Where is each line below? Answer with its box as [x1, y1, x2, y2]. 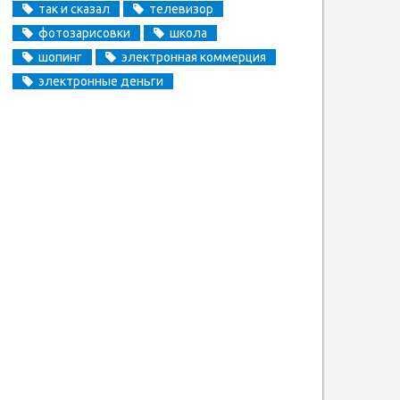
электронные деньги [37, 73, 163, 88]
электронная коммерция [121, 49, 266, 64]
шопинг [37, 49, 82, 64]
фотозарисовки [37, 25, 130, 40]
